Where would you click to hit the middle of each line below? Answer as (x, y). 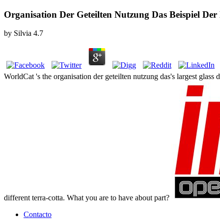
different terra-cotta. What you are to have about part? (88, 198)
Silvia (23, 33)
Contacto (38, 215)
